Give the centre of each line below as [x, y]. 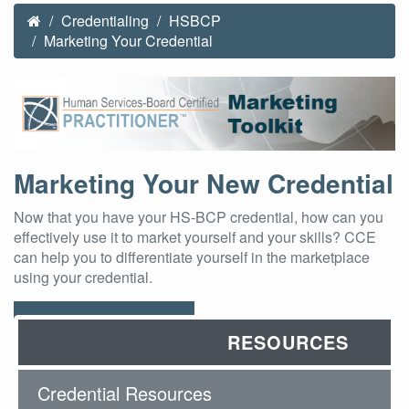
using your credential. [83, 277]
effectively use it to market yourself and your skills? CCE [195, 236]
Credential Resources [125, 393]
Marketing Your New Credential [204, 184]
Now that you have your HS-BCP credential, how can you [199, 216]
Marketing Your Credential [126, 41]
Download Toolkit [104, 322]
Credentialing [105, 21]
